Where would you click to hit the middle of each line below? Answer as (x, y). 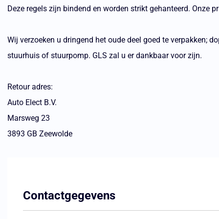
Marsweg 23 (29, 118)
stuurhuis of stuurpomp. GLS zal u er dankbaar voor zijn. (105, 55)
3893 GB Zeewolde (40, 134)
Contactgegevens (69, 196)
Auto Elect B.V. (32, 102)
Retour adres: (30, 87)
